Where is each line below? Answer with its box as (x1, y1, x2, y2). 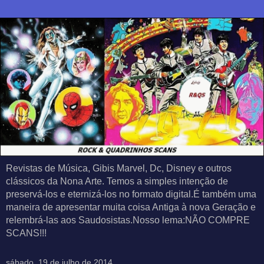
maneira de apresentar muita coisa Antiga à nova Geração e (6, 202, 256, 213)
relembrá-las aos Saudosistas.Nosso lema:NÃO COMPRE (6, 215, 250, 226)
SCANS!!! (6, 228, 47, 239)
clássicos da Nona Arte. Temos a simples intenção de (6, 176, 228, 187)
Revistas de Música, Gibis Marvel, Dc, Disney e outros (6, 163, 232, 174)
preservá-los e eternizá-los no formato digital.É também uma (6, 189, 256, 200)
